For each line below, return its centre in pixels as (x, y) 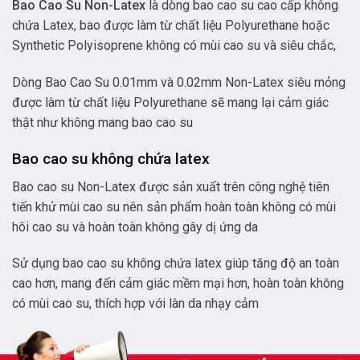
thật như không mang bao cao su (102, 123)
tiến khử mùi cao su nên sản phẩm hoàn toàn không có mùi (174, 207)
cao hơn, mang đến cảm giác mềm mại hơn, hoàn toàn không (178, 284)
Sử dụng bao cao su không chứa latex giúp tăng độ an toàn (176, 264)
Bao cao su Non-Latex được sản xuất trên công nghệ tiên (171, 186)
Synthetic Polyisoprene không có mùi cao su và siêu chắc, (174, 46)
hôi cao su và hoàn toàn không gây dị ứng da (135, 227)
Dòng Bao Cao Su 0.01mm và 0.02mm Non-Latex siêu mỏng (179, 83)
